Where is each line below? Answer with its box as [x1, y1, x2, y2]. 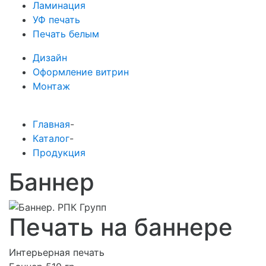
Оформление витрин [33, 65, 129, 78]
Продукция [33, 146, 85, 159]
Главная [33, 118, 70, 130]
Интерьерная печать [9, 246, 104, 258]
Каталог [33, 132, 69, 144]
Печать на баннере [9, 212, 233, 242]
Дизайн [33, 51, 67, 64]
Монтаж [33, 80, 70, 92]
